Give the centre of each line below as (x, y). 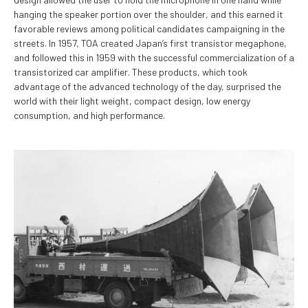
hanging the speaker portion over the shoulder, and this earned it (148, 14)
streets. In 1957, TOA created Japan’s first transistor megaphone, (150, 43)
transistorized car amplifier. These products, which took (131, 71)
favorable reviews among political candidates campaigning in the (149, 28)
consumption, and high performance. (89, 115)
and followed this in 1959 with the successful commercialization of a (154, 57)
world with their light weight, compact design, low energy (132, 100)
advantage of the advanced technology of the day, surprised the (147, 86)
